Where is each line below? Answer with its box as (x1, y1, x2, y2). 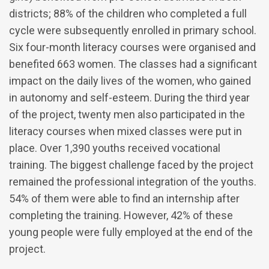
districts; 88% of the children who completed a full (9, 7, 247, 20)
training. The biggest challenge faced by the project (9, 159, 253, 172)
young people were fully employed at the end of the (9, 226, 253, 239)
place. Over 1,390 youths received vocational (9, 142, 220, 155)
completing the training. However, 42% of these (9, 209, 233, 222)
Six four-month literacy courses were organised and (9, 41, 256, 54)
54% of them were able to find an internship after (9, 192, 240, 205)
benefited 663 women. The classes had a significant (9, 58, 257, 71)
